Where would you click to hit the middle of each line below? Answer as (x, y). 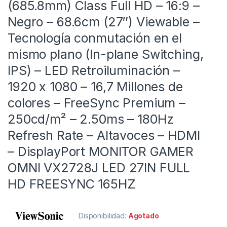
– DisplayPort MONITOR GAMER (101, 151)
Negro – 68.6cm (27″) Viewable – (104, 22)
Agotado (143, 215)
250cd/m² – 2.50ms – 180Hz (91, 119)
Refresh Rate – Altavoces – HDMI (104, 135)
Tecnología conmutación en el (95, 38)
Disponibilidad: (103, 215)
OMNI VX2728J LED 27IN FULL (99, 167)
